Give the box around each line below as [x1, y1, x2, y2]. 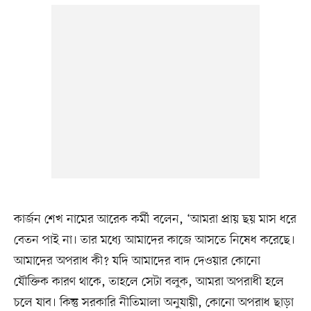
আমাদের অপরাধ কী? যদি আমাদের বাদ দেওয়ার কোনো [13, 253, 260, 270]
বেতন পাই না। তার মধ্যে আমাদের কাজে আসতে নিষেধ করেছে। [13, 232, 295, 249]
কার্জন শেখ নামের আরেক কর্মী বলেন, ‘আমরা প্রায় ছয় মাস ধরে [13, 211, 296, 228]
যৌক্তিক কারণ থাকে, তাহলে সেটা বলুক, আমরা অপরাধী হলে [13, 274, 284, 291]
